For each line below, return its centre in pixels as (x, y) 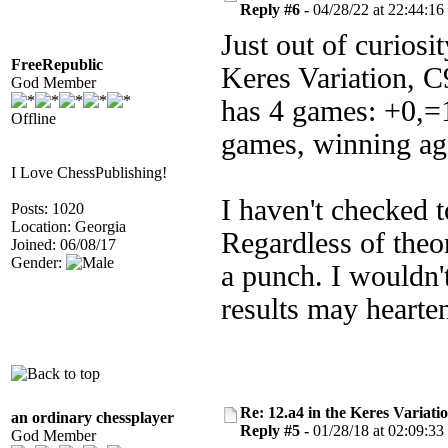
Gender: (38, 262)
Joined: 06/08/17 (63, 244)
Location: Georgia (68, 226)
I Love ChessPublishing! (89, 172)
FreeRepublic (57, 64)
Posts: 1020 (47, 208)
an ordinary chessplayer (92, 417)
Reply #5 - (276, 430)
